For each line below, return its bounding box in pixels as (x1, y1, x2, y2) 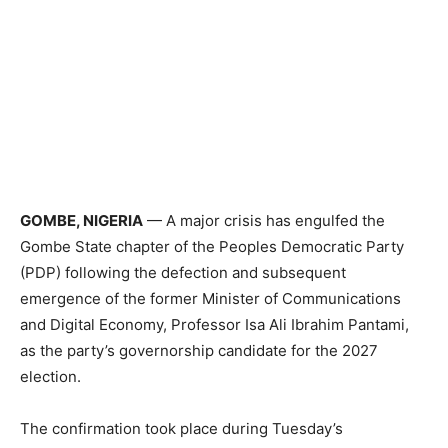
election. (20, 367, 81, 387)
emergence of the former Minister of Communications (20, 289, 401, 309)
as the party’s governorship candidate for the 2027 (20, 341, 378, 361)
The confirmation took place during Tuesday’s (20, 419, 343, 439)
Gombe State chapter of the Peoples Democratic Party (20, 237, 404, 257)
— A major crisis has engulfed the (143, 211, 385, 231)
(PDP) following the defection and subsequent (20, 263, 346, 283)
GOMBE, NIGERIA (20, 211, 143, 231)
